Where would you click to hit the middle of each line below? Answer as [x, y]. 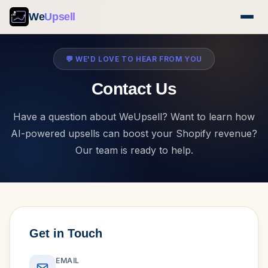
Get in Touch [66, 233]
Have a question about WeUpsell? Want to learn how [134, 117]
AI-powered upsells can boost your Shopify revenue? [134, 133]
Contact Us [134, 89]
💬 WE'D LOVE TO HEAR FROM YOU [134, 59]
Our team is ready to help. [134, 150]
